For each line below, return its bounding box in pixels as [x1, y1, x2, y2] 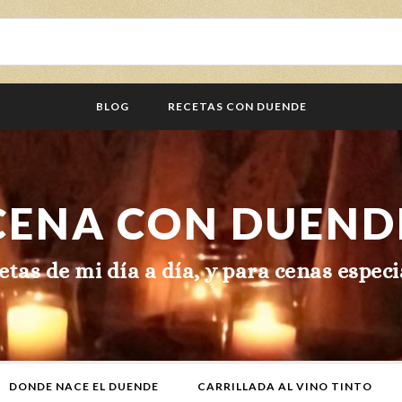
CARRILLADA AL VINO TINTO [197, 380, 372, 393]
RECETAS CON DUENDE [167, 100, 307, 113]
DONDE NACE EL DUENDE [9, 380, 159, 393]
